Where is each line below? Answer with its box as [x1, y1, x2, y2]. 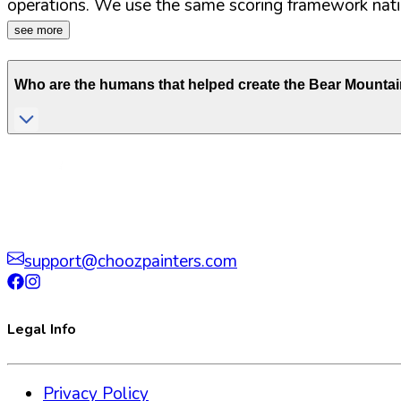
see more [14, 23, 63, 38]
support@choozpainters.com [24, 249, 237, 273]
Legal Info [7, 320, 76, 340]
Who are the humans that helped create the [14, 77, 309, 93]
